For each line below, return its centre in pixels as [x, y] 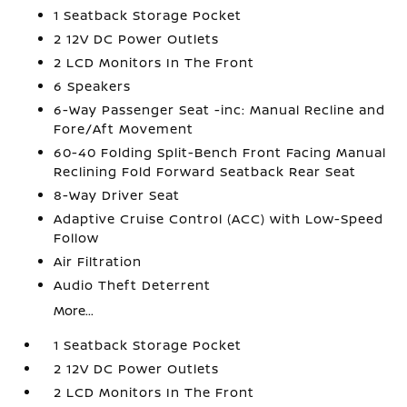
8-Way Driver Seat [117, 194]
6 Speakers [93, 85]
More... [74, 310]
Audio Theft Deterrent [133, 284]
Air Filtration [98, 261]
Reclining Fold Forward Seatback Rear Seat [205, 171]
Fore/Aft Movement [124, 128]
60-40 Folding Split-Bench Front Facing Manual [220, 152]
